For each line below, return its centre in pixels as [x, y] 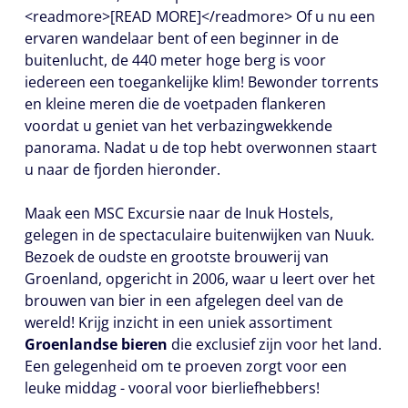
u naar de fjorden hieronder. [122, 169]
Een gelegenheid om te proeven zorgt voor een [186, 366]
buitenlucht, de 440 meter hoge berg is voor [175, 60]
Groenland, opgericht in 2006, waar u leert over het [200, 279]
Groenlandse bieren [96, 344]
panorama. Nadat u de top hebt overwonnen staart [201, 148]
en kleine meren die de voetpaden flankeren [175, 104]
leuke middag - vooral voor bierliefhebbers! [172, 388]
